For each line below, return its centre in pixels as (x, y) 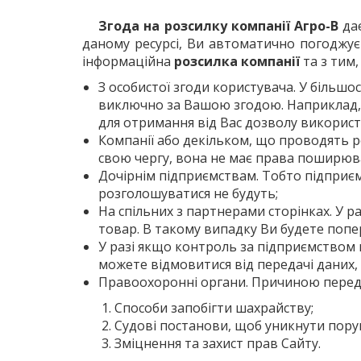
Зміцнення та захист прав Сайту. (218, 343)
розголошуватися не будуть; (188, 193)
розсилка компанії (237, 61)
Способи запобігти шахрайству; (214, 308)
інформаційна (128, 61)
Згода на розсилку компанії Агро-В (219, 26)
